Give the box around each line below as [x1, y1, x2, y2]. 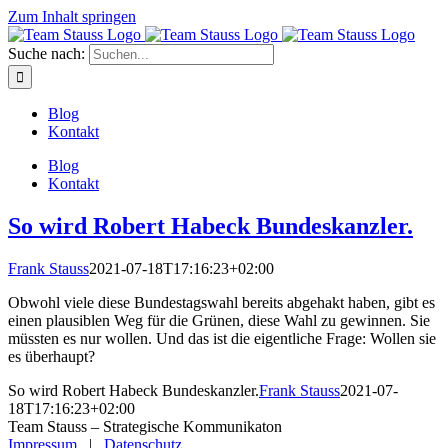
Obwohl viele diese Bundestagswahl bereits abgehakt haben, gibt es [8, 293, 435, 311]
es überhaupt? [8, 347, 95, 365]
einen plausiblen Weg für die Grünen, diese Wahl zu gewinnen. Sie [8, 311, 430, 329]
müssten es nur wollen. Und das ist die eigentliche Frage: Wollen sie [8, 329, 436, 347]
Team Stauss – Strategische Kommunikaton [8, 417, 294, 435]
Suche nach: [8, 45, 85, 62]
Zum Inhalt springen [8, 8, 136, 25]
